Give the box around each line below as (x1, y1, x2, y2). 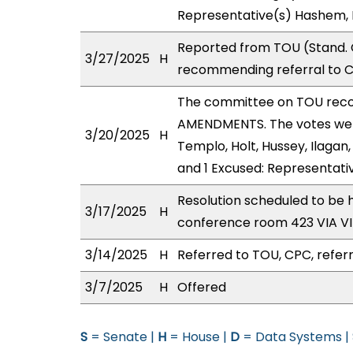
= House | (166, 328, 230, 346)
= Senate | (87, 328, 158, 346)
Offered (177, 278, 226, 296)
